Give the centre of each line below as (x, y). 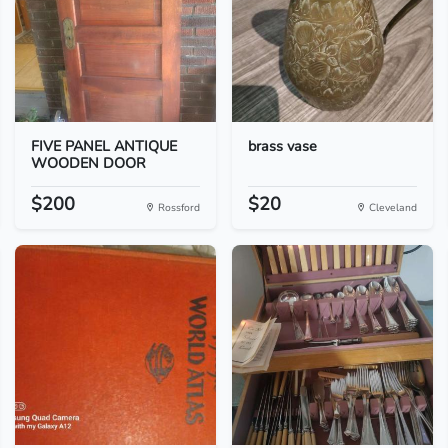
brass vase (282, 146)
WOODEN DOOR (88, 163)
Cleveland (392, 207)
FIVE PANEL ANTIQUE (103, 146)
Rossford (177, 207)
